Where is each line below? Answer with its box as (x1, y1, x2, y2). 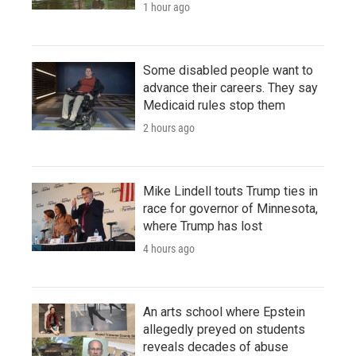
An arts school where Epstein (143, 304, 305, 319)
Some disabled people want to (143, 62, 313, 78)
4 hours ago (143, 242, 195, 255)
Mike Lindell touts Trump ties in (143, 183, 318, 199)
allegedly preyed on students (143, 321, 305, 337)
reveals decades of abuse (143, 339, 288, 354)
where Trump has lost (143, 218, 262, 234)
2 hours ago (143, 121, 195, 134)
